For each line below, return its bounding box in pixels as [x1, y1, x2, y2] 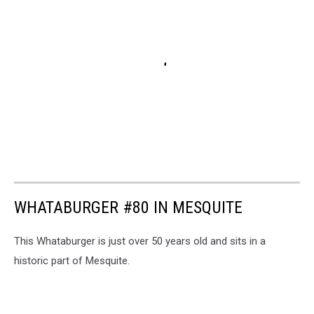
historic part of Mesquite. [14, 254, 130, 268]
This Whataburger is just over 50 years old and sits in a [14, 235, 266, 248]
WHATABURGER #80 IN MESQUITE [14, 198, 243, 218]
